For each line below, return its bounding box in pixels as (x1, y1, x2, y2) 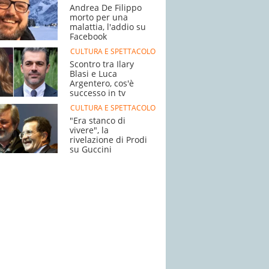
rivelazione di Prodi (70, 134, 147, 145)
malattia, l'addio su (70, 21, 146, 32)
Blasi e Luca (70, 68, 117, 79)
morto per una (70, 11, 128, 23)
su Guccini (70, 144, 112, 155)
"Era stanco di (70, 115, 125, 126)
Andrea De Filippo (70, 2, 142, 13)
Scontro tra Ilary (70, 58, 134, 70)
